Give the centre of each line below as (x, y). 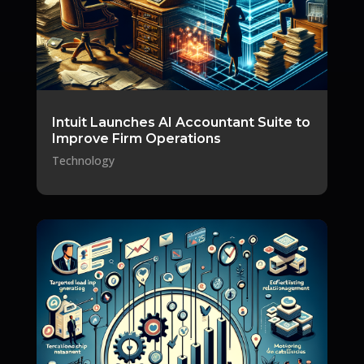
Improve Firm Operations (136, 138)
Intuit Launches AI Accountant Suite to (181, 122)
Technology (83, 160)
